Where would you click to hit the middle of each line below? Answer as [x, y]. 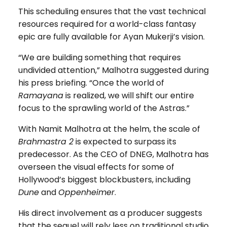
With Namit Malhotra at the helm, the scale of [109, 129]
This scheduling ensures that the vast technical [112, 12]
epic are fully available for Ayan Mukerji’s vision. [111, 37]
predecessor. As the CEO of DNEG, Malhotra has [113, 155]
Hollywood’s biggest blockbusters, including [104, 180]
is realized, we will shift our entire [128, 96]
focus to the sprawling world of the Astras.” [104, 108]
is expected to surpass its [125, 142]
